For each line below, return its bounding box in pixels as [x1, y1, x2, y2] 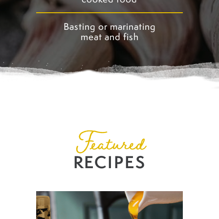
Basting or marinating [63, 20, 156, 33]
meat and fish [80, 30, 139, 44]
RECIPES [73, 151, 146, 174]
